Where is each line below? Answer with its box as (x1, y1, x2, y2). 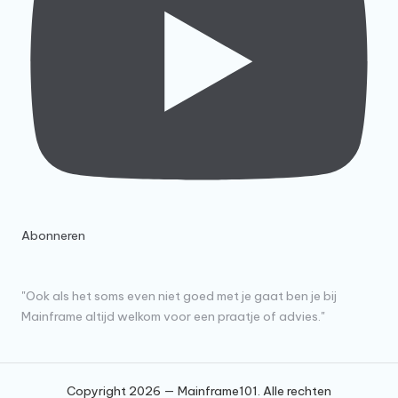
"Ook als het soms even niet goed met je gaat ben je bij (21, 287, 337, 304)
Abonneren (21, 227, 85, 244)
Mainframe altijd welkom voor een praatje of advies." (21, 307, 325, 324)
